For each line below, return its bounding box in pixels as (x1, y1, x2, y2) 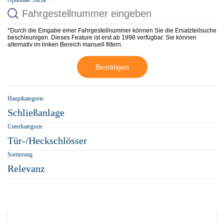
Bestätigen (95, 63, 129, 71)
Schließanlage (7, 107, 64, 118)
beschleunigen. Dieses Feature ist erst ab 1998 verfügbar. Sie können (7, 34, 196, 41)
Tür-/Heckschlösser (7, 135, 87, 146)
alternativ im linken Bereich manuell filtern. (7, 41, 122, 48)
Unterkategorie (7, 123, 42, 130)
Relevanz (7, 163, 45, 174)
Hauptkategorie (7, 95, 43, 102)
